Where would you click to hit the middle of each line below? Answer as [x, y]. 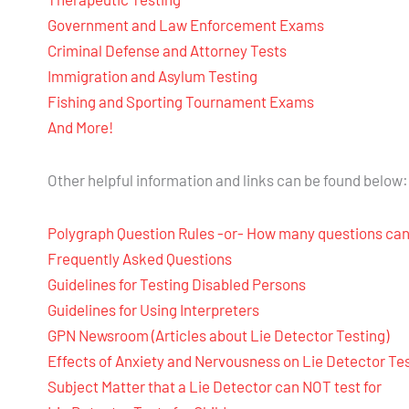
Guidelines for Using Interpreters [153, 309]
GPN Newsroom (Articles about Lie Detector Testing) [218, 335]
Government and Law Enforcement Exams [186, 25]
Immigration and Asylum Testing [152, 76]
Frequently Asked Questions [140, 258]
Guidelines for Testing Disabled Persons [177, 283]
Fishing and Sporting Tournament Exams [181, 102]
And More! [80, 127]
